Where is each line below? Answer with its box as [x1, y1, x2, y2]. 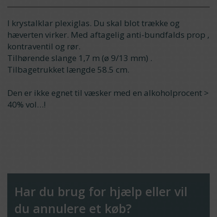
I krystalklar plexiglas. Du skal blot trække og [7, 17, 180, 29]
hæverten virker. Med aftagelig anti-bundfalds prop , [7, 29, 209, 40]
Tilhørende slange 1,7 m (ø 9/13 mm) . [7, 52, 152, 63]
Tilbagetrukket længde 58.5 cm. [7, 64, 129, 75]
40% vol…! [7, 99, 46, 110]
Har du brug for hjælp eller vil [15, 183, 187, 200]
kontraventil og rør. [7, 41, 80, 52]
